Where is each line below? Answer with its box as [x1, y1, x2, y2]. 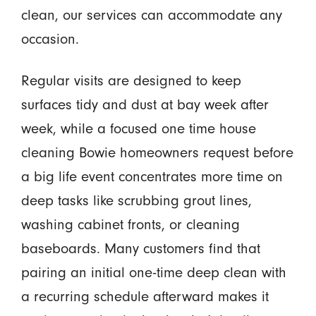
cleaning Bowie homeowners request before [20, 144, 293, 161]
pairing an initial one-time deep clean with [20, 264, 286, 281]
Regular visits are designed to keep [20, 72, 241, 89]
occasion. [20, 30, 79, 47]
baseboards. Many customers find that [20, 240, 260, 257]
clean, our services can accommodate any [20, 6, 282, 23]
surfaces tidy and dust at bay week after [20, 96, 269, 113]
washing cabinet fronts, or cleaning [20, 216, 240, 233]
